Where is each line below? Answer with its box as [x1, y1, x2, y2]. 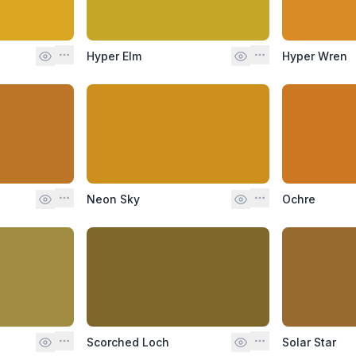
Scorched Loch [86, 335, 169, 349]
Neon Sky [86, 192, 140, 206]
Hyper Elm [86, 48, 141, 63]
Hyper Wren [282, 48, 348, 63]
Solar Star [282, 335, 337, 349]
